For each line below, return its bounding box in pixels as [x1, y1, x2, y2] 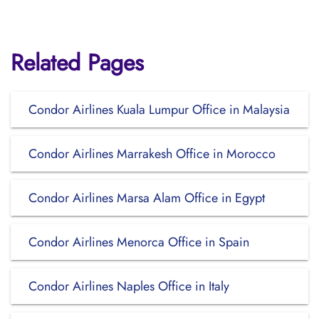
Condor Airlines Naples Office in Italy [28, 277, 229, 296]
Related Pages [11, 46, 144, 79]
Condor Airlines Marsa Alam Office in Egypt [28, 189, 265, 207]
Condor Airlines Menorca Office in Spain [28, 233, 249, 251]
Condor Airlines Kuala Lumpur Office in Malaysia [28, 100, 290, 119]
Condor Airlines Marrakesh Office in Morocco [28, 145, 276, 163]
